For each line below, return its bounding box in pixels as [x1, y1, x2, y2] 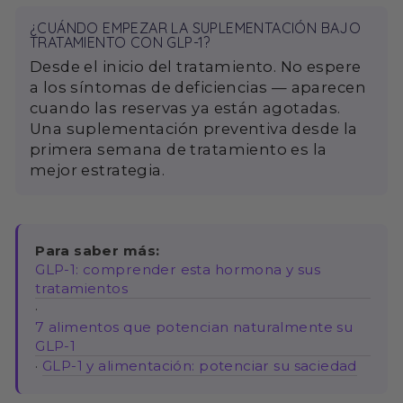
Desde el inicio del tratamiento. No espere [30, 58, 362, 76]
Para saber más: [35, 242, 160, 260]
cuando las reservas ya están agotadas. [30, 99, 341, 118]
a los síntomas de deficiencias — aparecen [30, 78, 366, 97]
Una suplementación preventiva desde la [30, 120, 358, 139]
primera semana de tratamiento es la [30, 140, 327, 159]
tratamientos [35, 280, 129, 298]
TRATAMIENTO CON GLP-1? [30, 33, 210, 52]
